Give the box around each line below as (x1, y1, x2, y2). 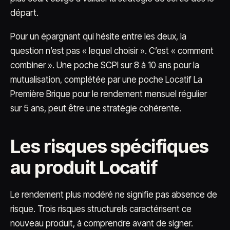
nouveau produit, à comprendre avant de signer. (10, 218, 193, 228)
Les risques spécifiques (10, 135, 209, 158)
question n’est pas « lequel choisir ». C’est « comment (10, 46, 214, 56)
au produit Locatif (10, 156, 158, 179)
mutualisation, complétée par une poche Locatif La (10, 74, 202, 85)
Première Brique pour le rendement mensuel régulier (10, 89, 207, 99)
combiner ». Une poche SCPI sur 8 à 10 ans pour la (10, 60, 199, 70)
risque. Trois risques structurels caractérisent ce (10, 204, 191, 214)
